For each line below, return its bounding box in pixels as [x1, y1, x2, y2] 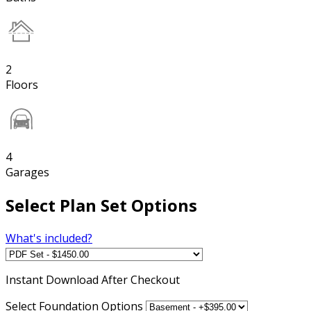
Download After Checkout [46, 271, 180, 287]
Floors [6, 76, 38, 92]
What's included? [6, 230, 92, 246]
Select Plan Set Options [6, 193, 197, 217]
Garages [6, 164, 49, 180]
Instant [6, 271, 46, 287]
